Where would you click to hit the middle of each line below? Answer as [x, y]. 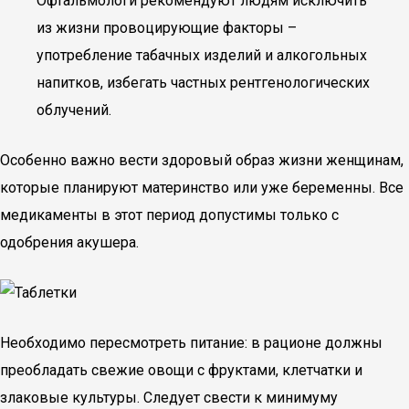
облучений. [74, 110]
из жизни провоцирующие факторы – [167, 28]
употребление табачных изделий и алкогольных [202, 55]
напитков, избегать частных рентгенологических [203, 83]
